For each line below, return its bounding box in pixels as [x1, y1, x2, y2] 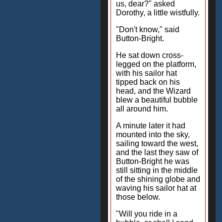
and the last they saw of [116, 148, 198, 157]
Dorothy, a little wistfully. [116, 8, 200, 17]
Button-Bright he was [116, 157, 189, 166]
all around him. [116, 105, 168, 113]
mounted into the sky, [116, 130, 190, 139]
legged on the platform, [116, 60, 196, 68]
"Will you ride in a [116, 210, 177, 218]
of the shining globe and [116, 175, 200, 183]
